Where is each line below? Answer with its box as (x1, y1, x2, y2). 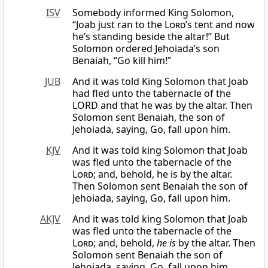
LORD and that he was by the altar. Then (72, 99, 252, 112)
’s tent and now (185, 18, 255, 32)
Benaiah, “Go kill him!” (72, 54, 171, 68)
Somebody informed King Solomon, (72, 6, 234, 20)
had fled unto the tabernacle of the (72, 87, 231, 100)
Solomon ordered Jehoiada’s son (72, 42, 220, 56)
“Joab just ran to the (72, 18, 165, 32)
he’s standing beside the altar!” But (72, 30, 230, 44)
